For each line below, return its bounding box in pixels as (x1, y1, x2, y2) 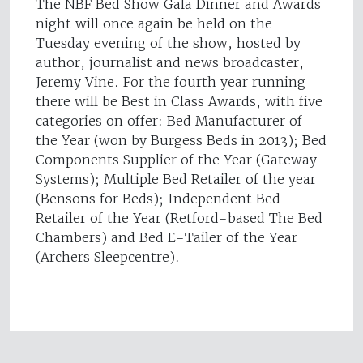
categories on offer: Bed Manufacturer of (36, 113, 302, 130)
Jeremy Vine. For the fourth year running (36, 74, 305, 91)
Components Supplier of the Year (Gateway (36, 152, 317, 169)
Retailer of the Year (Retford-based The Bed (36, 210, 322, 227)
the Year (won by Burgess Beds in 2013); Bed (36, 132, 327, 149)
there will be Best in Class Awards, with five (36, 93, 322, 110)
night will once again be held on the (36, 15, 272, 32)
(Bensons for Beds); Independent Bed (36, 190, 280, 207)
